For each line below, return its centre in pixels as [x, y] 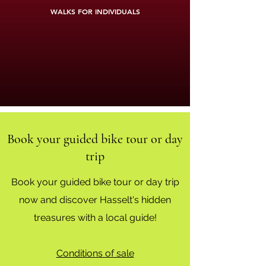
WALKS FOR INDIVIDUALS [95, 11]
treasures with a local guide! [95, 218]
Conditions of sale [95, 253]
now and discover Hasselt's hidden [95, 200]
